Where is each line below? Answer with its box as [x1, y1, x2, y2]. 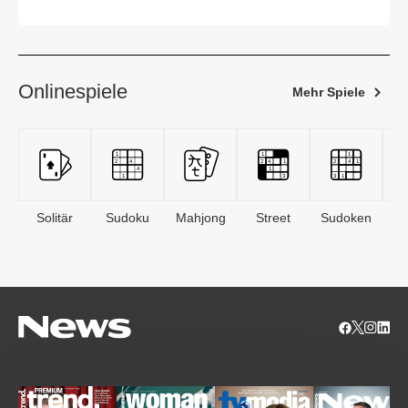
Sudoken [321, 210, 372, 226]
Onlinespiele [18, 80, 127, 104]
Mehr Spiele [292, 85, 365, 100]
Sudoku [106, 210, 149, 226]
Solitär [36, 210, 73, 226]
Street [256, 210, 291, 226]
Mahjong [175, 210, 226, 226]
